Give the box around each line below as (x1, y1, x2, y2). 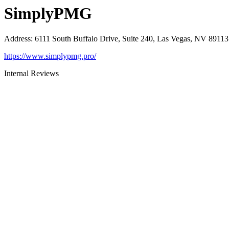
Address (4, 34, 31, 43)
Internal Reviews (4, 68, 59, 78)
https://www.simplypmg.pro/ (4, 51, 96, 60)
